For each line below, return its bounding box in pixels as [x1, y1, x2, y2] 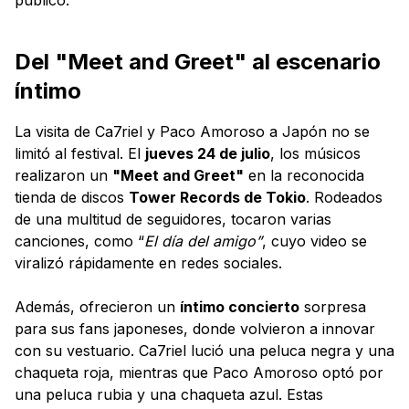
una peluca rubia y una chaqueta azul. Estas [15, 384, 323, 404]
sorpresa [299, 297, 366, 316]
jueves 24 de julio [145, 143, 270, 163]
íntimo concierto [180, 297, 299, 316]
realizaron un [15, 165, 112, 184]
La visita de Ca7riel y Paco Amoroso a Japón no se [15, 121, 370, 141]
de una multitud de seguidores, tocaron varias [15, 209, 331, 228]
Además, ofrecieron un [15, 297, 180, 316]
